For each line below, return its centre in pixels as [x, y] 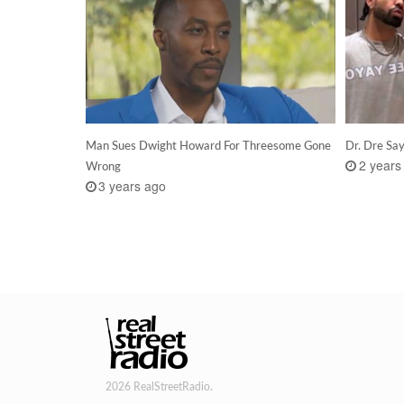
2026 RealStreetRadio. [159, 387]
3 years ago [133, 186]
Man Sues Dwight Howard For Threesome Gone [208, 145]
